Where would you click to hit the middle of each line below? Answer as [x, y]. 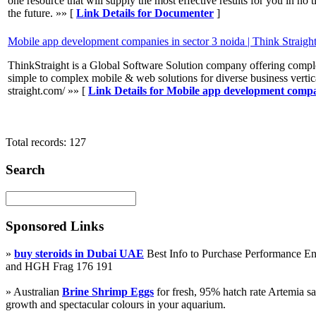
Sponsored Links [55, 226]
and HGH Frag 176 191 [59, 267]
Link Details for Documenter [145, 13]
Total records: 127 [46, 142]
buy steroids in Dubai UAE [79, 254]
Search [25, 170]
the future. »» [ [42, 13]
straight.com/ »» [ [48, 91]
